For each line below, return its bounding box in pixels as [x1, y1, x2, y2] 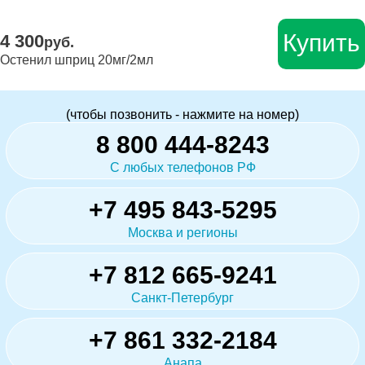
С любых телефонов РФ [109, 160, 256, 174]
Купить [283, 29, 360, 56]
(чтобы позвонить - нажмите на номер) [66, 107, 299, 121]
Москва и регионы [127, 225, 238, 240]
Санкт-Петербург [131, 290, 234, 305]
